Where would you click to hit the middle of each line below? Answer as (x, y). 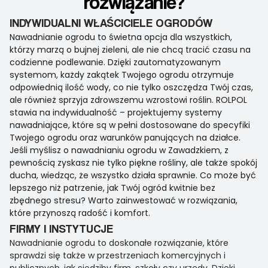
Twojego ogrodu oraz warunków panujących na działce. (125, 138)
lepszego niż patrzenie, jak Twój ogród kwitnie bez (112, 188)
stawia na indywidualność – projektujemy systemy (116, 113)
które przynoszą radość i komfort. (80, 213)
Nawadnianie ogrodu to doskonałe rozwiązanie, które (119, 243)
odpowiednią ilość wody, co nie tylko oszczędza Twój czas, (131, 88)
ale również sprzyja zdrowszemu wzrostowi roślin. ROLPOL (128, 100)
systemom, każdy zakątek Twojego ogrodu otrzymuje (122, 75)
